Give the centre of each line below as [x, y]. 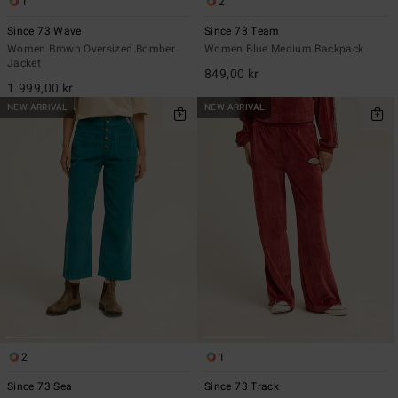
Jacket [24, 63]
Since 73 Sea [40, 387]
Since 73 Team [242, 31]
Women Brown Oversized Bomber [92, 48]
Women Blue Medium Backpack [284, 48]
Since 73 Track [242, 387]
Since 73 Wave [44, 31]
